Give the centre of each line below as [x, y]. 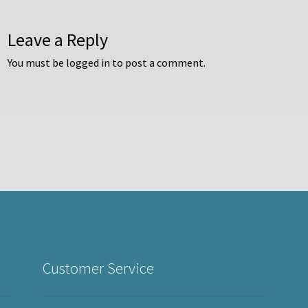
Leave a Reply [58, 40]
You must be [37, 63]
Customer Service [99, 268]
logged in [88, 63]
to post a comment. [158, 63]
